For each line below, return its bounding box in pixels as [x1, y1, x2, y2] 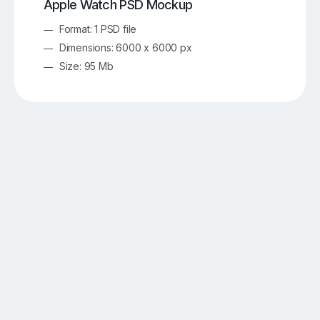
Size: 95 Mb [59, 60, 114, 73]
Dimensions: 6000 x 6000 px [59, 41, 192, 54]
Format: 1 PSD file [59, 23, 137, 36]
